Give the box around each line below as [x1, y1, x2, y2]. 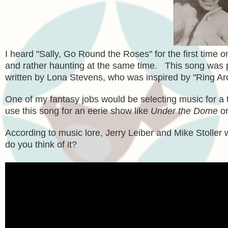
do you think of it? [5, 139, 77, 150]
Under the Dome [151, 105, 218, 116]
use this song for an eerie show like [5, 105, 151, 116]
